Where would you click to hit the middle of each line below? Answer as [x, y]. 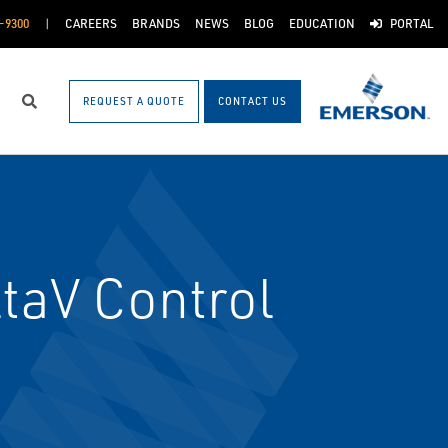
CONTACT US [252, 100]
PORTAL [411, 23]
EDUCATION [321, 23]
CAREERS [90, 23]
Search [54, 110]
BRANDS [155, 23]
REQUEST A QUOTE [134, 100]
